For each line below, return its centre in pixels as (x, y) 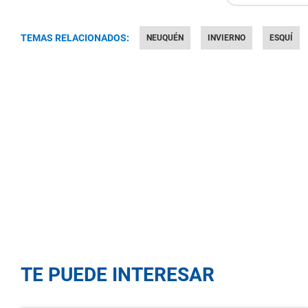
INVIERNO (227, 38)
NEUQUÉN (165, 38)
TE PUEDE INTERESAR (118, 275)
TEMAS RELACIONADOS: (75, 38)
